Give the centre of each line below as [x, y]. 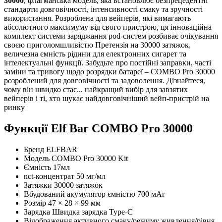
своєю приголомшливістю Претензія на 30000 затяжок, [97, 45]
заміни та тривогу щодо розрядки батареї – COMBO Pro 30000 [110, 71]
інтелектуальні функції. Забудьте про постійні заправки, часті [108, 62]
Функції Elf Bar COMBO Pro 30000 [98, 128]
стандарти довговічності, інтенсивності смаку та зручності [103, 9]
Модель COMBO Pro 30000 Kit [76, 158]
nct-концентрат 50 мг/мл [65, 176]
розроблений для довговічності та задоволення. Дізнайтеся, [105, 80]
